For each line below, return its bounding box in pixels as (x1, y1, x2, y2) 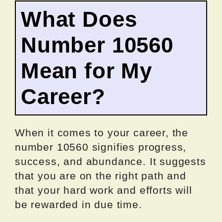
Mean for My (21, 58, 153, 83)
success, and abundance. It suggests (15, 156, 206, 167)
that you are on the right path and (15, 170, 186, 182)
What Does (21, 7, 137, 32)
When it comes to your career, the (15, 127, 189, 139)
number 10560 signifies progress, (15, 141, 187, 153)
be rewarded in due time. (15, 199, 142, 211)
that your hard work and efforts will (15, 184, 192, 196)
